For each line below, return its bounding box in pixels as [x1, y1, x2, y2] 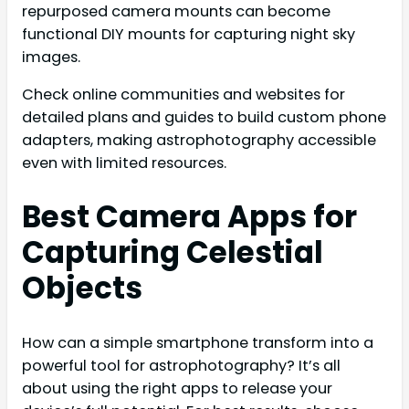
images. [22, 47, 80, 68]
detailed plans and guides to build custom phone [22, 107, 386, 129]
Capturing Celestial [22, 232, 323, 274]
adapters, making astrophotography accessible [22, 130, 376, 152]
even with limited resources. [22, 152, 226, 174]
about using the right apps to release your [22, 377, 332, 399]
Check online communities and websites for [22, 84, 345, 106]
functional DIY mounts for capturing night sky [22, 24, 355, 46]
